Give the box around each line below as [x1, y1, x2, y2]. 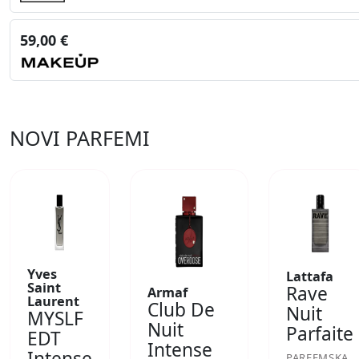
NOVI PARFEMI [10, 124, 150, 152]
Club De [147, 297, 215, 323]
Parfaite [286, 321, 354, 347]
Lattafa [286, 268, 334, 286]
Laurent [26, 292, 79, 311]
